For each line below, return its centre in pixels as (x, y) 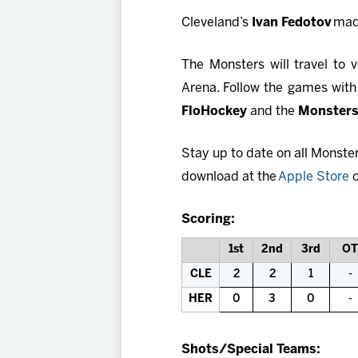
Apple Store (314, 177)
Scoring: (208, 220)
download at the (230, 177)
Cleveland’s (215, 23)
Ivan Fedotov (291, 23)
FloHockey (214, 112)
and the (272, 112)
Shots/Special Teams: (251, 350)
